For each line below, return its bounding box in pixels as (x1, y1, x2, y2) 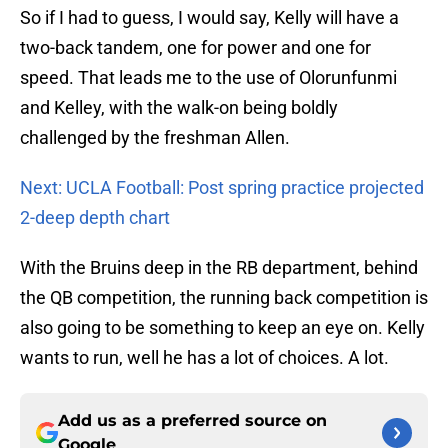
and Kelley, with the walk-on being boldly (20, 97, 338, 119)
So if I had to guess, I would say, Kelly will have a (20, 7, 399, 29)
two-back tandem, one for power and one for (20, 37, 371, 59)
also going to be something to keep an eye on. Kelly (20, 317, 425, 339)
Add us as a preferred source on (58, 411, 327, 431)
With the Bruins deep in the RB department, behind (20, 257, 418, 279)
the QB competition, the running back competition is (20, 287, 428, 309)
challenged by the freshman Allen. (20, 127, 290, 149)
